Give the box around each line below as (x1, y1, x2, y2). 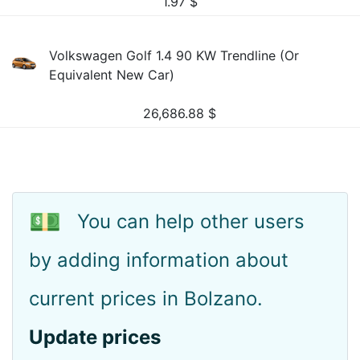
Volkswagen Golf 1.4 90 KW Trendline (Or (49, 47, 300, 63)
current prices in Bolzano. (29, 287, 263, 310)
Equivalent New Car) (49, 67, 175, 83)
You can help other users (77, 210, 305, 233)
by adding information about (29, 248, 288, 272)
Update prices (29, 325, 161, 349)
